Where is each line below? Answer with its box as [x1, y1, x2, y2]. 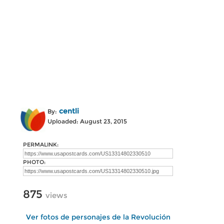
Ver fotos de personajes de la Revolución [25, 212, 170, 221]
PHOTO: [23, 158, 45, 165]
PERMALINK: [23, 141, 58, 148]
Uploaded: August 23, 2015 [47, 117, 127, 125]
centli [59, 106, 79, 115]
